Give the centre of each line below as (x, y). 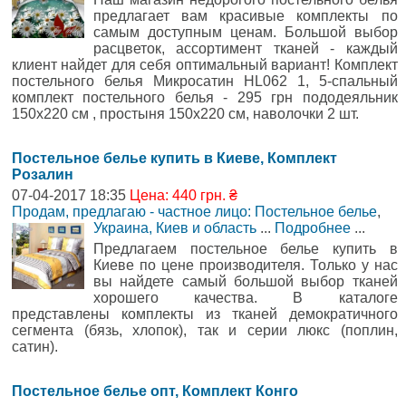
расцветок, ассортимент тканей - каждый (246, 48)
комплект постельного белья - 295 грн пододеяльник (205, 97)
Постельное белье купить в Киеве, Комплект (174, 158)
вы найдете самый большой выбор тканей (246, 281)
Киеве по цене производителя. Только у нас (246, 265)
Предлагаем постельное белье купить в (246, 248)
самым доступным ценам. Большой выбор (246, 32)
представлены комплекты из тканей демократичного (205, 314)
